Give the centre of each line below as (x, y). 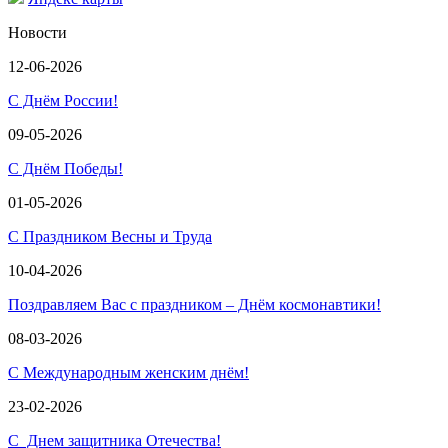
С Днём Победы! (65, 168)
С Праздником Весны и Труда (110, 236)
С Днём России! (63, 100)
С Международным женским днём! (128, 372)
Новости (37, 32)
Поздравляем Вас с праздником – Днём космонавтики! (194, 304)
